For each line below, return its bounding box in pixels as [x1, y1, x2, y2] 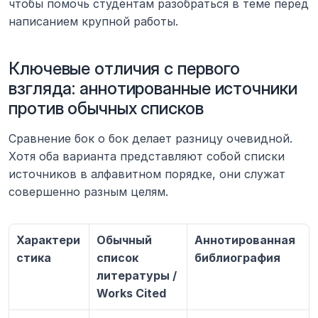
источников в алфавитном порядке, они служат [9, 166, 285, 181]
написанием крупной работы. [9, 13, 178, 28]
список [97, 250, 138, 265]
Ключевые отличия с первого [9, 57, 241, 79]
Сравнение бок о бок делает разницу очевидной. [9, 131, 292, 146]
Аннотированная [194, 232, 295, 247]
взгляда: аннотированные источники [9, 77, 297, 99]
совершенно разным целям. [9, 184, 168, 199]
